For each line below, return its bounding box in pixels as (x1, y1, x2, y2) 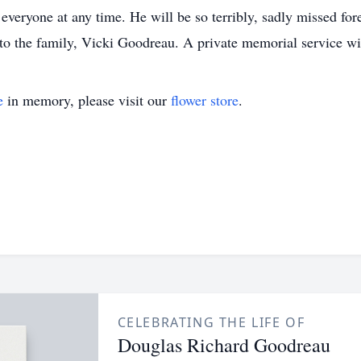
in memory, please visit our (3, 90, 171, 110)
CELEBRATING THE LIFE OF (117, 313, 305, 331)
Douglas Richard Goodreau (117, 332, 330, 358)
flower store (171, 90, 239, 110)
